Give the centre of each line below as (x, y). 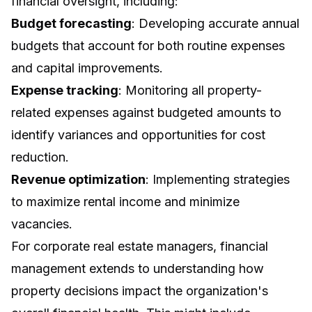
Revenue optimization (78, 180)
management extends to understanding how (138, 269)
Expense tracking (65, 91)
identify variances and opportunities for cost (138, 135)
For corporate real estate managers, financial (140, 247)
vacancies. (42, 224)
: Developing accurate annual (216, 24)
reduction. (40, 157)
